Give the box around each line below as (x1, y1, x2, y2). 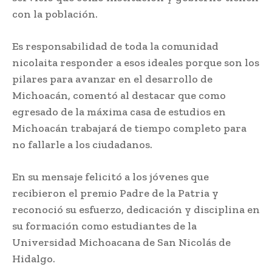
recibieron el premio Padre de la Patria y (12, 186, 219, 200)
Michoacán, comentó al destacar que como (12, 88, 226, 102)
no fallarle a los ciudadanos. (12, 137, 152, 151)
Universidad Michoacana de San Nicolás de (12, 235, 231, 249)
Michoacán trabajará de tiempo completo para (12, 121, 246, 135)
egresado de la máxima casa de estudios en (12, 104, 226, 118)
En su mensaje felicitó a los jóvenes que (12, 169, 209, 183)
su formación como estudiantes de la (12, 219, 197, 233)
